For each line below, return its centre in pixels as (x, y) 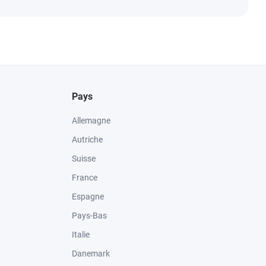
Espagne (88, 197)
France (85, 178)
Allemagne (91, 121)
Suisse (84, 159)
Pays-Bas (89, 216)
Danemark (91, 254)
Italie (81, 235)
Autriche (87, 140)
